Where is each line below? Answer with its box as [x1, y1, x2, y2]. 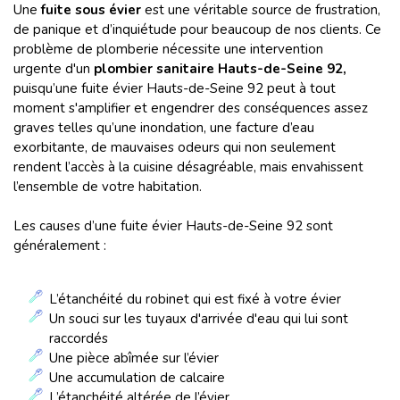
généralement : [13, 237, 106, 254]
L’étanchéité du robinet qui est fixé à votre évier [49, 290, 341, 308]
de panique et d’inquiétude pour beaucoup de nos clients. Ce [13, 21, 381, 38]
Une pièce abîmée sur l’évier [49, 349, 219, 367]
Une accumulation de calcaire [49, 369, 225, 387]
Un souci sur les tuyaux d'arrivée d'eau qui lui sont [49, 310, 348, 328]
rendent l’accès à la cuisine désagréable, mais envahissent [13, 158, 363, 176]
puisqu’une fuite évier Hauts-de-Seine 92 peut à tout [13, 79, 336, 97]
